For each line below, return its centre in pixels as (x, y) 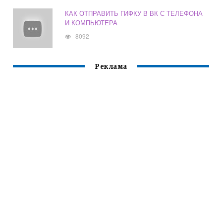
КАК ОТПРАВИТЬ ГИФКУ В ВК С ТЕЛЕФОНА (134, 13)
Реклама (111, 67)
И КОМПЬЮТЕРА (91, 23)
